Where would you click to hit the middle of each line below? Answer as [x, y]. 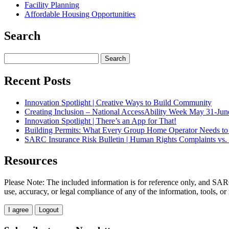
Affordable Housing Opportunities [80, 14]
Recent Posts [37, 81]
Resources [31, 161]
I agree [18, 210]
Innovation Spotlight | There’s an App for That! [100, 121]
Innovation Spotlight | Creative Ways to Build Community [118, 102]
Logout [49, 210]
